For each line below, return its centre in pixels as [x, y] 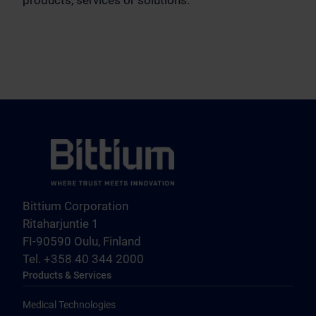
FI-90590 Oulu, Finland [82, 241]
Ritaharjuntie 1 [61, 224]
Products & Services [67, 275]
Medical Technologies [69, 305]
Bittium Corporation [75, 206]
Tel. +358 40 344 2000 [83, 259]
